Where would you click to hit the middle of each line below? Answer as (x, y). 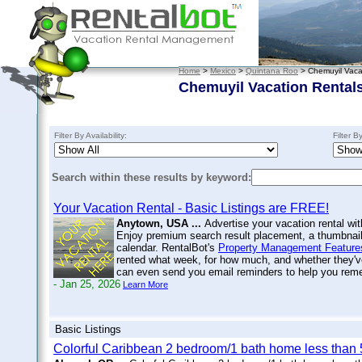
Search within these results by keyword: (152, 177)
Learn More (145, 284)
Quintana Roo (272, 71)
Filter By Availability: (90, 135)
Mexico (223, 71)
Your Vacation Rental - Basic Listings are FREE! (191, 208)
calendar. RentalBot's (167, 248)
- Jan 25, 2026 (87, 284)
